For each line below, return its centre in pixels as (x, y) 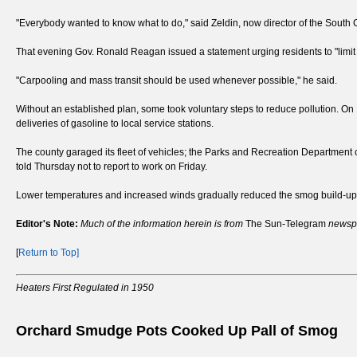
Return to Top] (49, 253)
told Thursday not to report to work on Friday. (112, 167)
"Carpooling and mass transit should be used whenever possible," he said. (177, 81)
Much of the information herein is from (163, 224)
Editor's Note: (47, 224)
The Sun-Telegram (286, 224)
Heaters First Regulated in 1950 (85, 288)
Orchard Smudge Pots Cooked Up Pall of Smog (177, 331)
